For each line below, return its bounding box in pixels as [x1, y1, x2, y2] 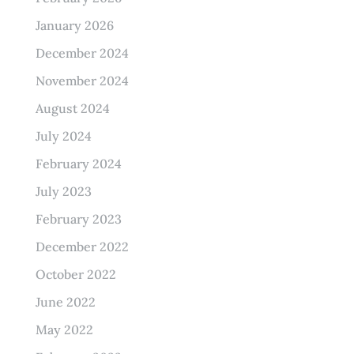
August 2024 [35, 100, 110, 116]
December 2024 [35, 45, 129, 61]
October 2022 [35, 266, 116, 282]
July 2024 [35, 128, 92, 144]
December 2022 [35, 239, 129, 254]
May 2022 [35, 322, 93, 337]
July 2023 [35, 183, 92, 199]
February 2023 [35, 211, 122, 227]
